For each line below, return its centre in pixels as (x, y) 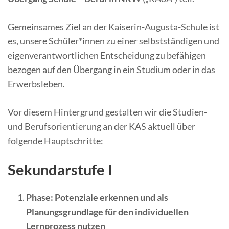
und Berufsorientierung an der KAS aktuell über (101, 126)
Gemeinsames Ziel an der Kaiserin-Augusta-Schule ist (113, 27)
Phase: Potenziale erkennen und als (97, 198)
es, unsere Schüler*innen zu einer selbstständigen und (113, 41)
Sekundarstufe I (60, 169)
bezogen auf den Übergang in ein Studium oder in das (111, 70)
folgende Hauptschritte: (55, 141)
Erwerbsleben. (36, 84)
